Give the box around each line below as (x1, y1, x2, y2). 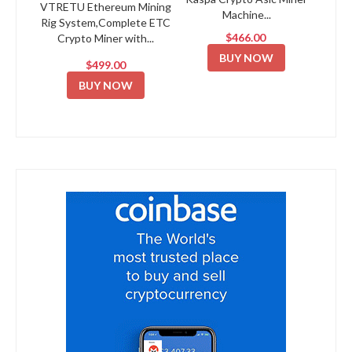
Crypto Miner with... (57, 31, 154, 46)
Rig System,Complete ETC (40, 16, 170, 30)
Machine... (222, 7, 271, 21)
